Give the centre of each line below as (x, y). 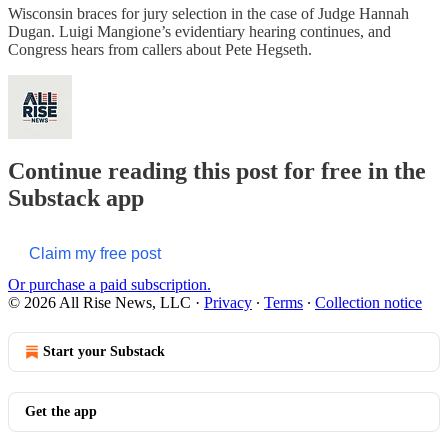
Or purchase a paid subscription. (109, 285)
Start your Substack (104, 352)
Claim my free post (95, 254)
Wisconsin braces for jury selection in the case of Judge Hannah (208, 13)
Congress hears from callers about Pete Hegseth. (160, 49)
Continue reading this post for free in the (217, 171)
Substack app (76, 198)
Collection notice (368, 303)
